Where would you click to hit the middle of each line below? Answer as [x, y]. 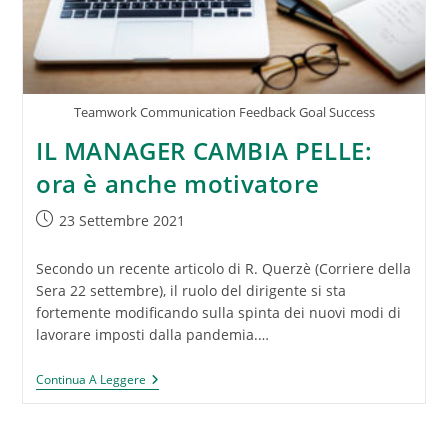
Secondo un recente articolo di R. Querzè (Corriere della [223, 268]
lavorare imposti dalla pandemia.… [152, 334]
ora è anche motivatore [177, 183]
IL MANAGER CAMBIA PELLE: [204, 150]
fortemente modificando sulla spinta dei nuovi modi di [218, 312]
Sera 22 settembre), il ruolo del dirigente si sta [190, 290]
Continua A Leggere [90, 379]
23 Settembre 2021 [121, 220]
